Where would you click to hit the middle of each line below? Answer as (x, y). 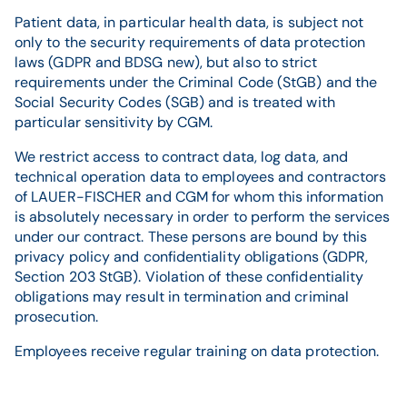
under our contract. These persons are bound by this (191, 237)
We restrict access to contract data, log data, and (181, 157)
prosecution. (56, 317)
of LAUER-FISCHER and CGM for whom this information (199, 197)
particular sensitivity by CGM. (114, 122)
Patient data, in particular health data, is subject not (189, 22)
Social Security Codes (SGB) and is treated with (175, 102)
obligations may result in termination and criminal (182, 297)
